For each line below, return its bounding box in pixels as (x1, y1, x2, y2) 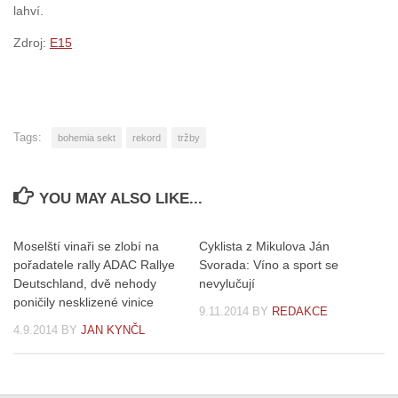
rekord (132, 132, 161, 144)
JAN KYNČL (81, 323, 145, 338)
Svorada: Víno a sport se (199, 258, 338, 273)
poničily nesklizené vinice (13, 295, 154, 310)
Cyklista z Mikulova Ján (199, 239, 330, 254)
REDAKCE (272, 305, 328, 319)
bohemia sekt (58, 132, 115, 144)
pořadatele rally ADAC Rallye (13, 258, 175, 273)
